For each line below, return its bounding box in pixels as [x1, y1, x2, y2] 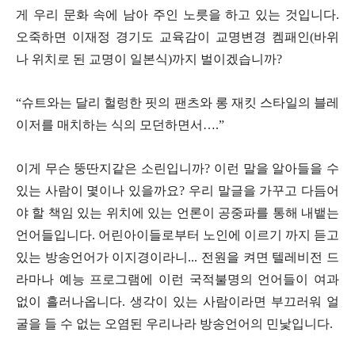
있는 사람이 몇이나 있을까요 [16, 183, 180, 197]
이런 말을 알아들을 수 [213, 161, 340, 175]
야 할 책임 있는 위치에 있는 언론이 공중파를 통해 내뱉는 [16, 205, 339, 219]
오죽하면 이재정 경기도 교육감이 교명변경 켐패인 [16, 29, 310, 44]
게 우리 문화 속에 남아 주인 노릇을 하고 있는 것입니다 [16, 7, 336, 21]
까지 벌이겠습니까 [172, 52, 277, 66]
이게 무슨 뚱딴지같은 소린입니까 [16, 161, 205, 175]
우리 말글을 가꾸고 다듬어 [188, 183, 340, 197]
